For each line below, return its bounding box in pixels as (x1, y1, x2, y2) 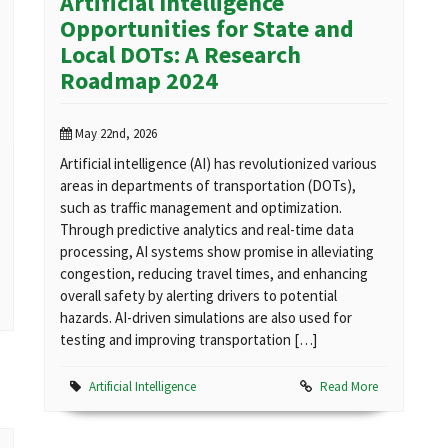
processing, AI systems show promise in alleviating (60, 242, 374, 262)
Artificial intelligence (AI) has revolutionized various (60, 154, 377, 174)
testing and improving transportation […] (60, 330, 317, 350)
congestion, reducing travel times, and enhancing (60, 264, 368, 284)
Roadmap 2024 (60, 65, 218, 97)
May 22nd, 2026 (72, 125, 157, 143)
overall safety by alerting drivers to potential (60, 286, 337, 306)
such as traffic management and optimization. (60, 198, 342, 218)
